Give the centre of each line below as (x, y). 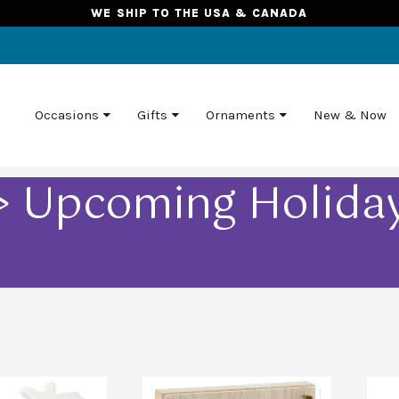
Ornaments (240, 115)
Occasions (66, 115)
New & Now (350, 115)
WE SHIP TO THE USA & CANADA (199, 13)
